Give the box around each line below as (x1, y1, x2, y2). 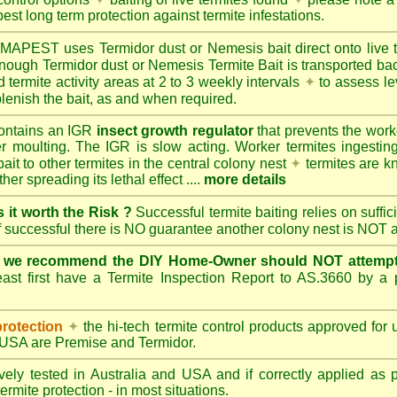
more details (204, 172, 286, 187)
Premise (55, 335, 107, 350)
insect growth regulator (96, 123, 253, 138)
